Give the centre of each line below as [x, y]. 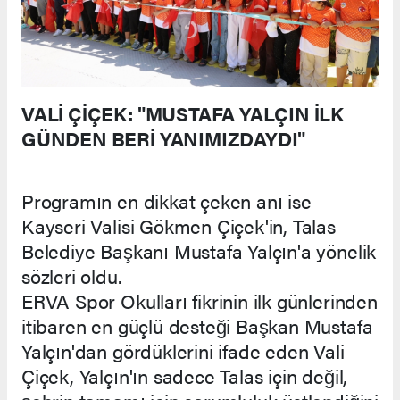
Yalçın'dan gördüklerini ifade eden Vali [183, 350]
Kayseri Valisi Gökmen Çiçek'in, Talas [179, 225]
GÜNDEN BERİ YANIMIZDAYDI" [164, 137]
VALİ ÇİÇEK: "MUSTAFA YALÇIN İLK [183, 112]
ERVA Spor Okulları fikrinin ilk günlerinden [200, 300]
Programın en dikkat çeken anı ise [167, 200]
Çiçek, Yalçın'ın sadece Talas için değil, [185, 375]
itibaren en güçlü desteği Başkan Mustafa [197, 325]
